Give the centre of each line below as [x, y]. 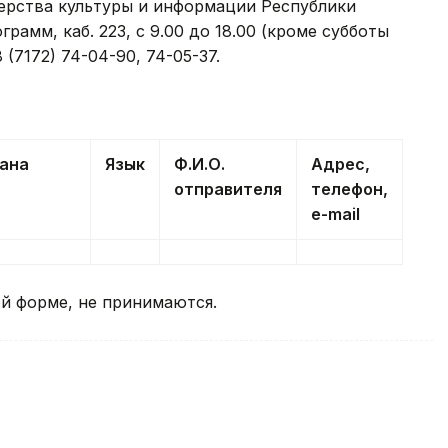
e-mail [335, 214]
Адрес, [340, 164]
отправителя [228, 189]
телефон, [349, 189]
